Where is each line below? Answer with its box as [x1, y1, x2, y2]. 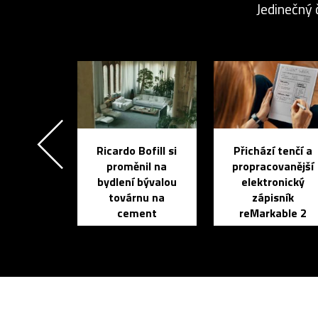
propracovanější [232, 157, 314, 175]
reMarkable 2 [239, 204, 307, 221]
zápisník [252, 188, 295, 206]
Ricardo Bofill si [97, 141, 177, 159]
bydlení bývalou [97, 172, 177, 190]
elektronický [241, 172, 305, 190]
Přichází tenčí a [234, 141, 313, 159]
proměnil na [106, 157, 168, 175]
